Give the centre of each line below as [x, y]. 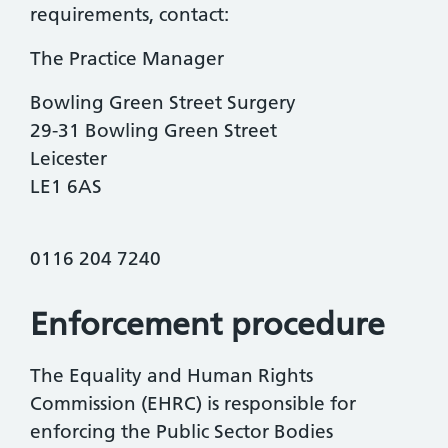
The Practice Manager [127, 59]
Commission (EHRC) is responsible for [193, 404]
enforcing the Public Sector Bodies [181, 432]
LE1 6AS [66, 187]
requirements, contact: [129, 15]
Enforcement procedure [207, 324]
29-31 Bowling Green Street [153, 131]
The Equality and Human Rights [171, 376]
